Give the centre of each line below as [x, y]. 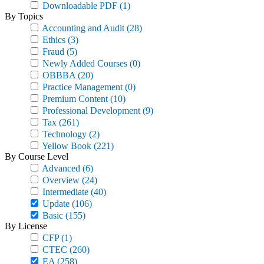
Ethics [53, 40]
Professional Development [90, 110]
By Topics [24, 16]
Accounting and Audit [82, 28]
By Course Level [37, 156]
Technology [63, 134]
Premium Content [74, 99]
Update [55, 204]
